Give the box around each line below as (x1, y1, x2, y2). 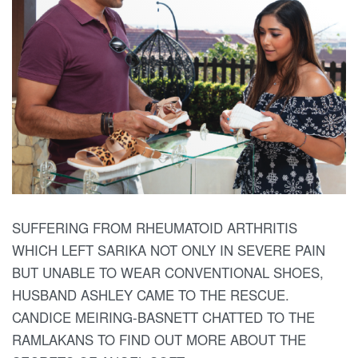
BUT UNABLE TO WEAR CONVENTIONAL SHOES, (12, 262, 324, 282)
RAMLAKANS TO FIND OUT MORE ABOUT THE (12, 329, 306, 349)
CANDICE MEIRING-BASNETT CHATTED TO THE (12, 307, 315, 327)
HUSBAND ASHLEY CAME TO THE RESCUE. (12, 284, 289, 304)
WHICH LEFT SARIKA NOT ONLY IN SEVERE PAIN (12, 240, 325, 260)
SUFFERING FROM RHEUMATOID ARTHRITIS (12, 217, 297, 237)
